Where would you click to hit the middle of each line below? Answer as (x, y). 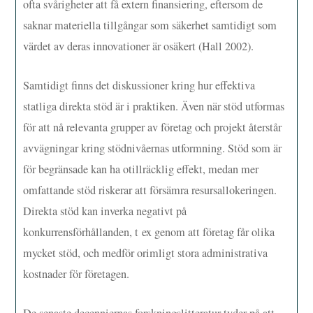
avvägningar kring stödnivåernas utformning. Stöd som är (153, 148)
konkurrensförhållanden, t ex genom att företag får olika (149, 232)
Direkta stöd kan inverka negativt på (105, 211)
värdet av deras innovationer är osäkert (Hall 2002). (139, 46)
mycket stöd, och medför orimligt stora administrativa (146, 253)
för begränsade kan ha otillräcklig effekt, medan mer (141, 169)
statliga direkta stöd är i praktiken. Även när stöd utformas (154, 106)
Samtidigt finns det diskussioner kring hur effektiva (139, 85)
